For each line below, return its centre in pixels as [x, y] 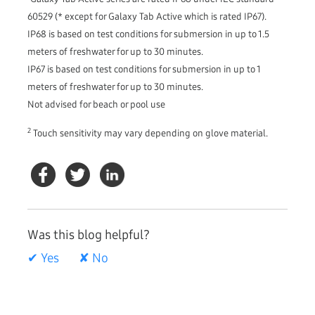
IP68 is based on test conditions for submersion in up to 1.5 [148, 34]
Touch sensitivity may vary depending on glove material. [149, 133]
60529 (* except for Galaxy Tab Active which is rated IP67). [147, 16]
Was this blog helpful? [89, 235]
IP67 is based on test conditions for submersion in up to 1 [144, 69]
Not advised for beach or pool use [96, 104]
